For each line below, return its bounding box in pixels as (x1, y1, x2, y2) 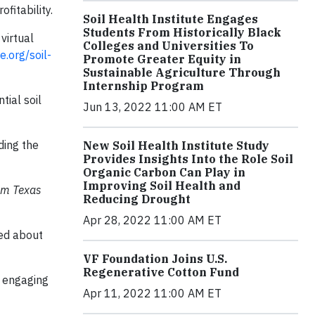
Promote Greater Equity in (83, 51, 241, 66)
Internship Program (83, 78, 204, 93)
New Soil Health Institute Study (83, 138, 269, 153)
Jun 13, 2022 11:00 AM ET (83, 99, 222, 114)
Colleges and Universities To (83, 38, 254, 53)
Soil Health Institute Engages (83, 11, 258, 26)
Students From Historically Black (83, 25, 281, 39)
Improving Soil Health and (83, 178, 240, 193)
